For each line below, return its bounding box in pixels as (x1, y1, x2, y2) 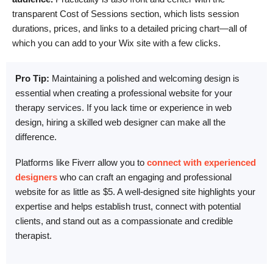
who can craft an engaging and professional (57, 172, 232, 183)
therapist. (15, 230, 52, 241)
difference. (15, 131, 57, 142)
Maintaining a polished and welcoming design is (49, 73, 239, 83)
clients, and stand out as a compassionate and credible (15, 216, 233, 227)
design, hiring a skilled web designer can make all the (15, 116, 225, 127)
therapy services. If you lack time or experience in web (15, 102, 232, 113)
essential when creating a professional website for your (15, 87, 232, 98)
